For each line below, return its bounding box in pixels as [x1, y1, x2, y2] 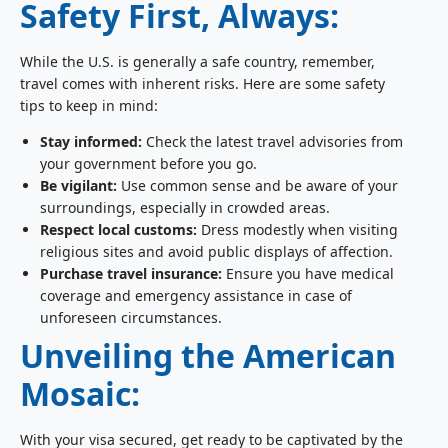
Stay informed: [40, 132, 142, 152]
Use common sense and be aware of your [117, 176, 398, 196]
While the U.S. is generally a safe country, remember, [20, 51, 375, 71]
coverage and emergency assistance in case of [40, 286, 352, 306]
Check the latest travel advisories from [142, 132, 403, 152]
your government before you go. [40, 154, 257, 174]
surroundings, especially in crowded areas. [40, 198, 330, 218]
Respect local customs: [40, 220, 197, 240]
